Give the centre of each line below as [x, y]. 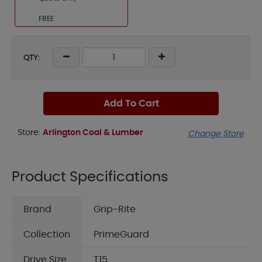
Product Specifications [90, 177]
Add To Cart [131, 104]
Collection [47, 235]
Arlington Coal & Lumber [93, 133]
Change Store [216, 134]
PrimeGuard [121, 235]
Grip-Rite [115, 210]
